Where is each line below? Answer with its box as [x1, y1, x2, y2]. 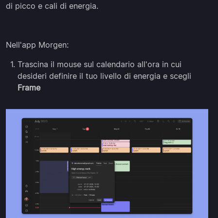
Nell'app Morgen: [6, 40, 69, 50]
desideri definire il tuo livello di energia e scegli [18, 71, 191, 81]
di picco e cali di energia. [6, 1, 98, 11]
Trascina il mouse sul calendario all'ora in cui [18, 59, 182, 70]
